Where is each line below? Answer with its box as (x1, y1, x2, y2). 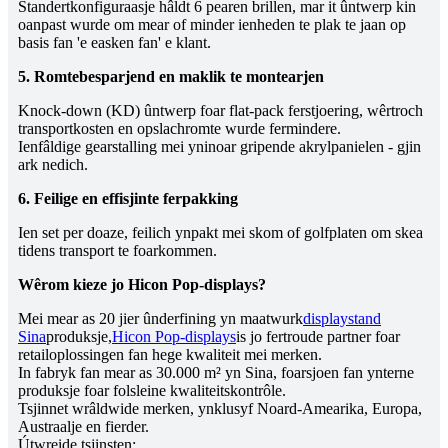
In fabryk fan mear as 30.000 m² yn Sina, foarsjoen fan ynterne (18, 364, 414, 382)
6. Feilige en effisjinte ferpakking (18, 190, 238, 208)
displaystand (303, 310, 381, 328)
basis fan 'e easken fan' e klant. (18, 34, 211, 52)
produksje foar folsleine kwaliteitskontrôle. (18, 382, 286, 400)
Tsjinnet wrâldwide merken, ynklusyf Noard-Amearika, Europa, (18, 400, 422, 418)
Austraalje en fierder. (18, 418, 149, 436)
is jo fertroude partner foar (236, 328, 400, 346)
